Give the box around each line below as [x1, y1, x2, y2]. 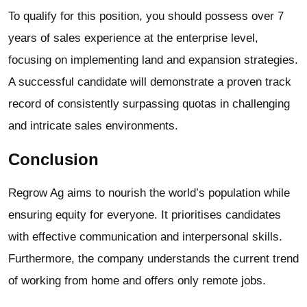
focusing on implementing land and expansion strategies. [8, 53, 298, 66]
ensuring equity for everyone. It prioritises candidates [8, 208, 281, 222]
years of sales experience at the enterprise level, [8, 31, 258, 45]
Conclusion [8, 150, 99, 169]
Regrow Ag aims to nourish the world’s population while [8, 186, 290, 200]
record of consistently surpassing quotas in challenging [8, 97, 290, 110]
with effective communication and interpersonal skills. [8, 230, 282, 244]
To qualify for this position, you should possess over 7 [8, 9, 284, 23]
